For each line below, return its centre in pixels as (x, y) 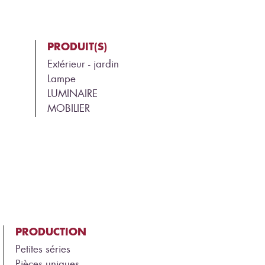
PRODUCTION (51, 231)
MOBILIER (68, 108)
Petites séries (43, 249)
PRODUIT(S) (77, 46)
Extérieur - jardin (83, 64)
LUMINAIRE (72, 93)
